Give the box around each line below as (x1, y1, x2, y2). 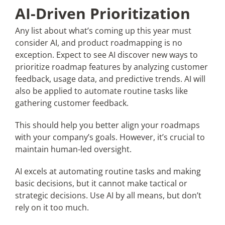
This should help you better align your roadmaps (15, 120, 200, 131)
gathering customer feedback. (15, 97, 129, 108)
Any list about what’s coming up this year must (15, 25, 191, 36)
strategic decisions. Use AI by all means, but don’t (15, 190, 201, 201)
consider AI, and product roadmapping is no (15, 37, 182, 48)
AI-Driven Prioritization (15, 3, 190, 24)
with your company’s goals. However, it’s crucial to (15, 132, 205, 143)
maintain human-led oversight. (15, 144, 132, 155)
